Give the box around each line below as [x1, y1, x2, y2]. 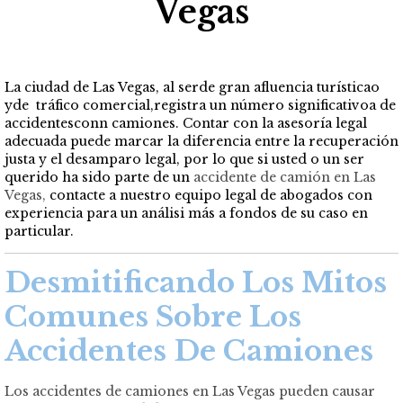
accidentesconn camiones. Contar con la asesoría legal [4, 115, 367, 132]
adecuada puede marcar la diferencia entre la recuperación [4, 133, 399, 150]
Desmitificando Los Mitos [4, 264, 387, 301]
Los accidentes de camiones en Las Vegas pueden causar [4, 383, 375, 400]
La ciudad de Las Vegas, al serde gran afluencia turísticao [4, 79, 380, 96]
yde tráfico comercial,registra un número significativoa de [4, 97, 396, 114]
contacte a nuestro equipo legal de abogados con [49, 187, 372, 204]
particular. [4, 223, 74, 240]
